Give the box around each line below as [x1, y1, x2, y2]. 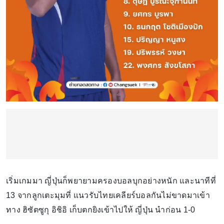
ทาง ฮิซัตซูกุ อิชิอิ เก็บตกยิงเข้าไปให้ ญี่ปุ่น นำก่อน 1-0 [6, 205, 195, 214]
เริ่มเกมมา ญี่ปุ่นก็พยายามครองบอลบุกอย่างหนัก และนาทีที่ [6, 176, 216, 185]
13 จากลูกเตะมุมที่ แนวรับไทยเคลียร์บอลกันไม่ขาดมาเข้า [6, 190, 210, 199]
